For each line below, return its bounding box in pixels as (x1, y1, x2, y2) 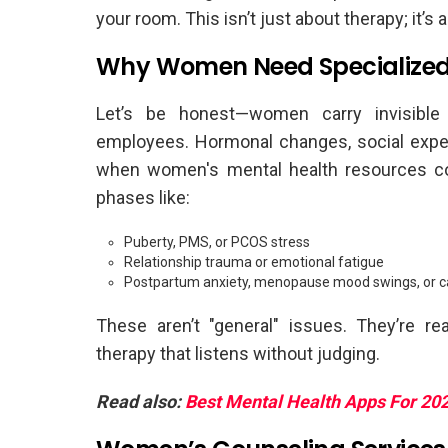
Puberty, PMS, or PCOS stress (124, 233, 310, 250)
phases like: (96, 186, 190, 208)
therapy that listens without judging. (96, 342, 380, 364)
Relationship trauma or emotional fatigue (124, 253, 384, 270)
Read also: (96, 390, 185, 412)
